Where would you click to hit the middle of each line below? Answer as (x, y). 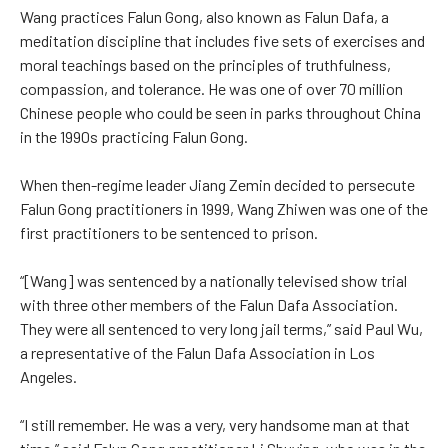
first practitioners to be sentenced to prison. (169, 233)
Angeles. (48, 377)
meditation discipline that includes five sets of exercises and (222, 41)
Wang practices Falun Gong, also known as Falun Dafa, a (204, 17)
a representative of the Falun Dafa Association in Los (197, 353)
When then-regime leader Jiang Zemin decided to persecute (217, 185)
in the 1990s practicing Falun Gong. (134, 137)
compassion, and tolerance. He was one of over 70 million (211, 89)
